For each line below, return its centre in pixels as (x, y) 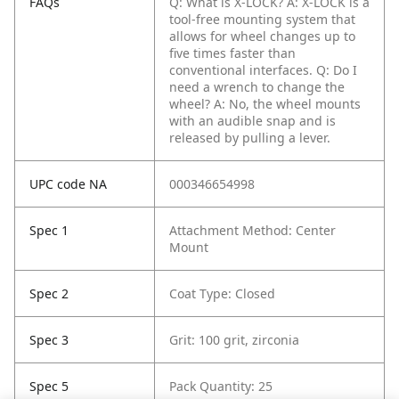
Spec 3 (49, 340)
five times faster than (232, 53)
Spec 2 (49, 294)
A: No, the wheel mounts (287, 104)
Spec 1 (49, 231)
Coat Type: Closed (222, 294)
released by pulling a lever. (250, 138)
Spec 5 (49, 387)
